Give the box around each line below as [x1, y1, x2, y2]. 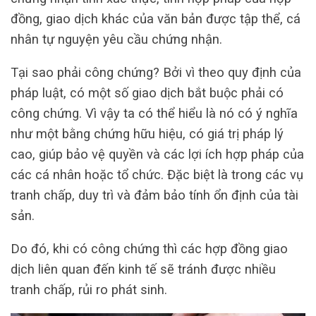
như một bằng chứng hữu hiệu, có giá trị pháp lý [11, 126, 284, 141]
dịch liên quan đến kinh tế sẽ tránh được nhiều [11, 262, 276, 277]
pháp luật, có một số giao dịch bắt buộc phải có [11, 85, 284, 100]
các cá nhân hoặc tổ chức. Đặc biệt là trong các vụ [11, 166, 303, 182]
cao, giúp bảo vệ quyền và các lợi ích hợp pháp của [11, 146, 304, 162]
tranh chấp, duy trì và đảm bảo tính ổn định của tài [11, 187, 298, 202]
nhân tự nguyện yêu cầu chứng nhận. [11, 31, 222, 47]
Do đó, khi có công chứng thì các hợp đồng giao [11, 241, 288, 257]
